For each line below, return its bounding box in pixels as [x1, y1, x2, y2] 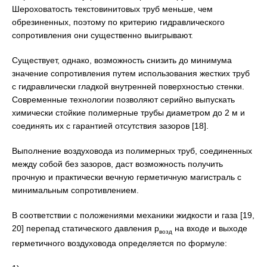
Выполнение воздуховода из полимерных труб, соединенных [12, 146, 252, 156]
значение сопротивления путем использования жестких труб [12, 69, 250, 79]
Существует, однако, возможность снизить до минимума [12, 55, 232, 66]
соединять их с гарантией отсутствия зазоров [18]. [12, 121, 209, 131]
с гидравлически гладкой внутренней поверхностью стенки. [12, 82, 244, 92]
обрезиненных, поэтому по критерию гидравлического [12, 17, 225, 27]
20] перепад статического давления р [12, 223, 159, 234]
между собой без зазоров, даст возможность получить [12, 159, 223, 169]
